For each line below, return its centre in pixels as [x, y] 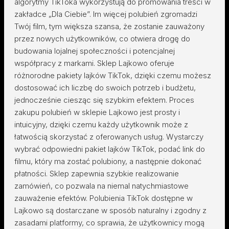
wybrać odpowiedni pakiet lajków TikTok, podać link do [110, 149]
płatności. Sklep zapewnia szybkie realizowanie [97, 174]
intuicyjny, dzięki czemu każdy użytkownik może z [101, 124]
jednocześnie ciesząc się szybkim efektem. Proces [104, 100]
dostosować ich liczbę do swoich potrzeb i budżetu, [105, 88]
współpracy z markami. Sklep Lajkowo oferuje [94, 63]
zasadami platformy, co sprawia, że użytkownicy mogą [109, 223]
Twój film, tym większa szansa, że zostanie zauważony [109, 26]
